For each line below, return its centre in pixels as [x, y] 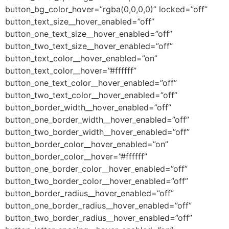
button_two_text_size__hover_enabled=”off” [89, 46]
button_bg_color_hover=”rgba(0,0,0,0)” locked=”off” [106, 9]
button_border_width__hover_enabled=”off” [88, 107]
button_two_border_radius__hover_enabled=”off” [99, 217]
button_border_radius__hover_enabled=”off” [89, 193]
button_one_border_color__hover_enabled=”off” [96, 168]
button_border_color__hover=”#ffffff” [76, 156]
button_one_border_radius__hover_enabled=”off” [98, 205]
